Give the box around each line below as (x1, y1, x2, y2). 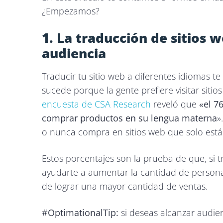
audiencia (42, 44, 106, 62)
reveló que (151, 98, 197, 110)
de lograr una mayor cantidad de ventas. (42, 180, 210, 192)
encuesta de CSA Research (42, 98, 151, 110)
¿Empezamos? (42, 5, 100, 17)
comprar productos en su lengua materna (42, 112, 217, 124)
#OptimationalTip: (42, 207, 118, 219)
